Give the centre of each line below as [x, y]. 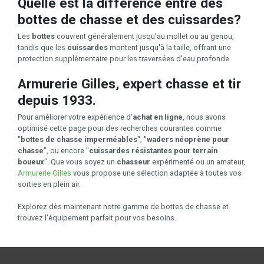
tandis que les [42, 47]
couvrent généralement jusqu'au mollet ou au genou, [144, 36]
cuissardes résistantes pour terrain [153, 150]
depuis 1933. [57, 100]
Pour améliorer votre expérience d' [75, 117]
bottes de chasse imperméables [79, 139]
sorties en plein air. [49, 184]
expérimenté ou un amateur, [199, 161]
